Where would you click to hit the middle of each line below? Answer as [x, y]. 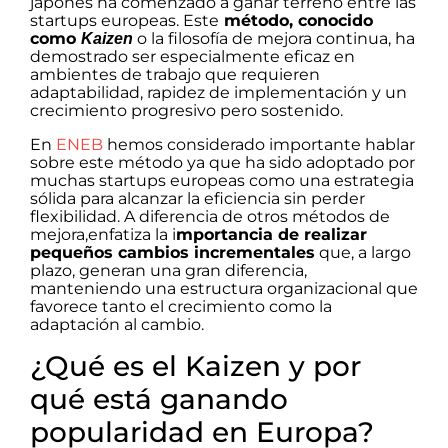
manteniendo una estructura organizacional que [224, 288]
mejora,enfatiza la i [103, 234]
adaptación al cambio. [117, 324]
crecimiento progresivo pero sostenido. [188, 110]
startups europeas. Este [124, 20]
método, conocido [296, 20]
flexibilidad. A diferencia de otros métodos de [210, 216]
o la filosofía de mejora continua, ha [274, 38]
